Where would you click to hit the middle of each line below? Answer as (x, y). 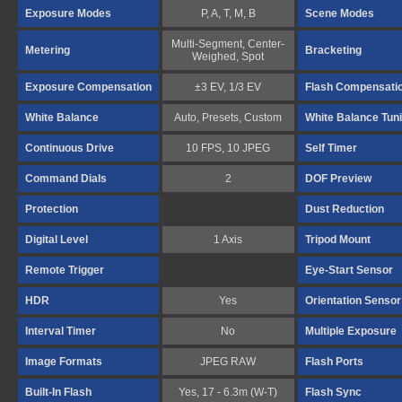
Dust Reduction (345, 209)
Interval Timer (61, 331)
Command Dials (66, 179)
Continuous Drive (70, 148)
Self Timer (331, 148)
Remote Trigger (65, 270)
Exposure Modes (68, 13)
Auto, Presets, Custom (228, 118)
